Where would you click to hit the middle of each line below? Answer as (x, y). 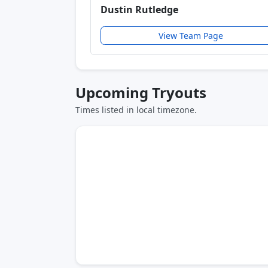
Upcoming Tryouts (141, 92)
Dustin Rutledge (139, 9)
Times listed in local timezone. (136, 109)
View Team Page (191, 35)
